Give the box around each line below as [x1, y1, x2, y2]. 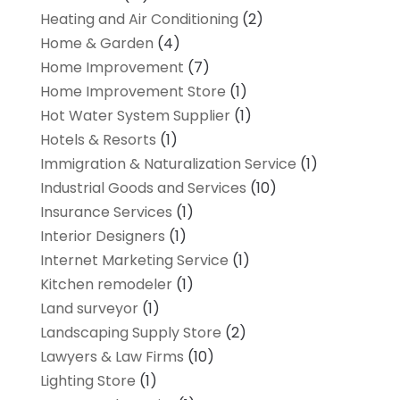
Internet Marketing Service [39, 249, 229, 271]
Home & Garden [39, 32, 154, 54]
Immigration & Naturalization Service [39, 153, 296, 174]
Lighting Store [39, 370, 136, 391]
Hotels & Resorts [39, 129, 156, 150]
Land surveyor [39, 297, 138, 319]
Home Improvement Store [39, 80, 226, 102]
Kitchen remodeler [39, 273, 172, 295]
